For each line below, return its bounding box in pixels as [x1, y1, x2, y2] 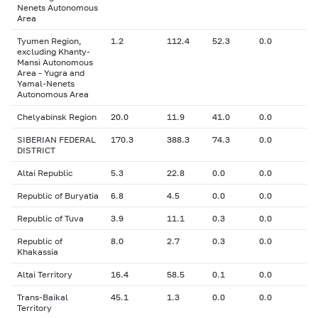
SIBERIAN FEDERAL [17, 134, 96, 145]
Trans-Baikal [17, 292, 68, 302]
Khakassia [17, 246, 58, 257]
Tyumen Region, [17, 35, 82, 46]
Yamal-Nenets [17, 78, 75, 89]
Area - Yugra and [17, 67, 84, 78]
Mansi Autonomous [17, 57, 93, 67]
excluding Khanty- [17, 46, 90, 57]
